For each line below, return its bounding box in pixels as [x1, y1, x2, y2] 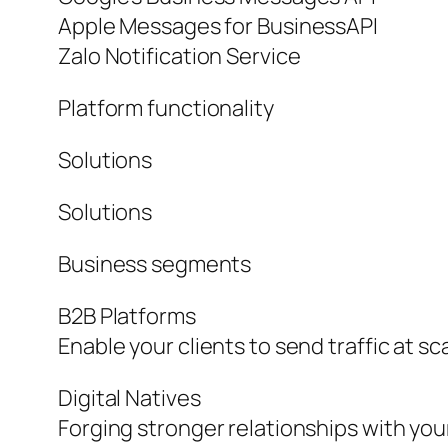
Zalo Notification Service [58, 41, 301, 72]
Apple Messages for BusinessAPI [58, 11, 378, 42]
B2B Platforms [58, 301, 196, 332]
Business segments [58, 249, 252, 280]
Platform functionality [58, 93, 274, 124]
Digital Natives [58, 383, 201, 414]
